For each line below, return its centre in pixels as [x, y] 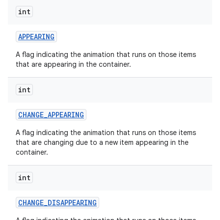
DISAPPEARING [72, 203]
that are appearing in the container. [73, 64]
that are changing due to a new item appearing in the [102, 142]
